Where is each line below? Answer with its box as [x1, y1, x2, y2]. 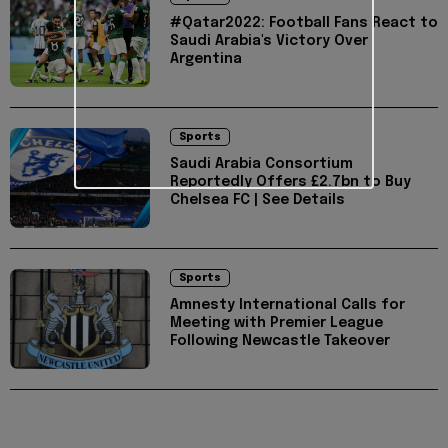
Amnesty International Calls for [170, 298, 405, 313]
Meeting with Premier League [170, 316, 383, 331]
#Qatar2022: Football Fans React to [170, 16, 438, 31]
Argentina [170, 52, 242, 67]
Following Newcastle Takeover [170, 334, 390, 349]
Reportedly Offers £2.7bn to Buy [170, 175, 411, 190]
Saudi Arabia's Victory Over [170, 34, 368, 49]
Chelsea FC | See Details [170, 193, 345, 208]
